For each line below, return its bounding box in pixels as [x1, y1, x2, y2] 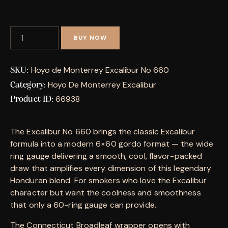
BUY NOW [74, 34, 107, 42]
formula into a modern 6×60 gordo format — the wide [10, 138, 214, 149]
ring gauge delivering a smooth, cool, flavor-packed [10, 150, 203, 161]
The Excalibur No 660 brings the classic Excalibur [10, 126, 195, 137]
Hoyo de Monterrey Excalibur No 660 [31, 64, 169, 75]
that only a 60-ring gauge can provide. [10, 199, 156, 210]
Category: [10, 80, 48, 90]
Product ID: [10, 94, 56, 104]
